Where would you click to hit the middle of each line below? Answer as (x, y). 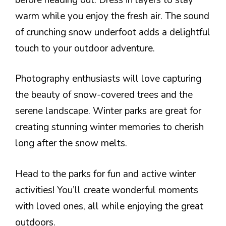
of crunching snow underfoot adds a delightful (113, 32)
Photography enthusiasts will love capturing (108, 79)
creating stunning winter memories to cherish (109, 127)
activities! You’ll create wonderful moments (107, 190)
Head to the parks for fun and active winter (105, 174)
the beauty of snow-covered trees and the (104, 95)
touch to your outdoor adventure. (85, 48)
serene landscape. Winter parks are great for (108, 111)
